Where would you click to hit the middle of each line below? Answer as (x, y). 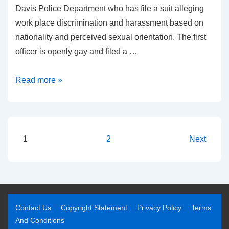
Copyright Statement (94, 208)
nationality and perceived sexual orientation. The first (111, 37)
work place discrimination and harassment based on (109, 22)
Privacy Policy (159, 208)
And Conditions (40, 220)
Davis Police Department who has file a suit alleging (110, 8)
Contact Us (33, 208)
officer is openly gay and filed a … (76, 51)
